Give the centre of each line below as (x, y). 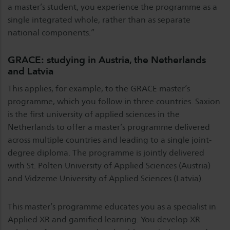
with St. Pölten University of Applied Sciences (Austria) (109, 166)
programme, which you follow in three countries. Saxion (114, 101)
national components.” (51, 33)
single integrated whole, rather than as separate (99, 20)
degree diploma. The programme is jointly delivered (106, 153)
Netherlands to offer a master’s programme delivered (109, 127)
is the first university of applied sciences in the (94, 114)
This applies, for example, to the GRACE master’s (99, 89)
